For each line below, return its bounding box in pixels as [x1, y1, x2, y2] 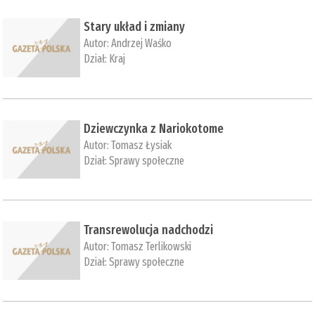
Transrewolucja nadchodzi [84, 221, 214, 238]
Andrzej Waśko [111, 37, 172, 51]
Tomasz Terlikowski [111, 239, 192, 253]
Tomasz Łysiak [111, 138, 172, 152]
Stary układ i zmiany [84, 19, 186, 35]
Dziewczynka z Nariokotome [84, 120, 224, 136]
